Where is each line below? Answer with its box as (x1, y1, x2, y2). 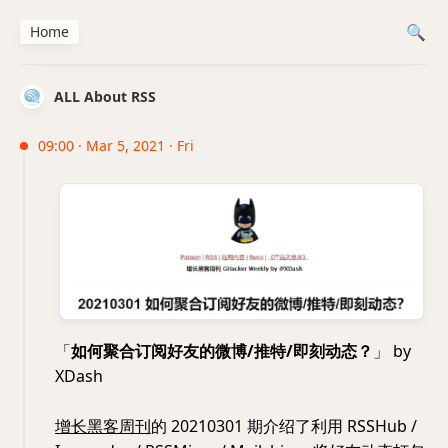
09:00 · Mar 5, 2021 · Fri (38, 136, 194, 155)
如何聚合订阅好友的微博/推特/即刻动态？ (71, 340, 373, 363)
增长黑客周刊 (55, 415, 151, 438)
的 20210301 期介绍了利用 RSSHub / (151, 415, 417, 438)
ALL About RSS (54, 87, 156, 106)
